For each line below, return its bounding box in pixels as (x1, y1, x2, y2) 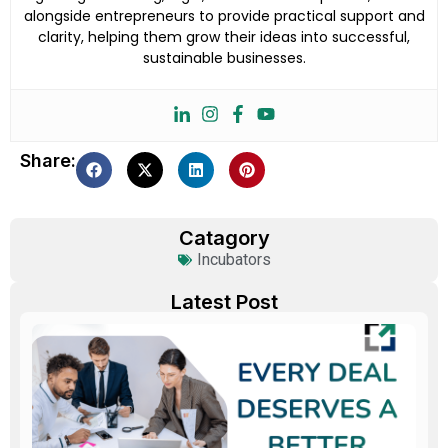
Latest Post (170, 289, 278, 314)
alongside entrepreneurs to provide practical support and (23, 5, 425, 26)
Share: (20, 149, 76, 171)
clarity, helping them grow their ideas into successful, (38, 26, 410, 47)
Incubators (196, 249, 271, 269)
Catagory (178, 225, 270, 250)
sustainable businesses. (142, 47, 306, 68)
